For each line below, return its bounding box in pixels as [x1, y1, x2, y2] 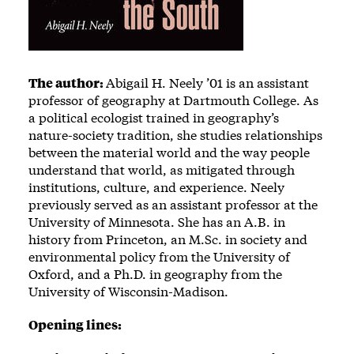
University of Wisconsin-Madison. [28, 282, 228, 299]
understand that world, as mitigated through [28, 160, 295, 178]
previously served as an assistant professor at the [28, 195, 318, 213]
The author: [28, 73, 106, 91]
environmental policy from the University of [28, 247, 290, 265]
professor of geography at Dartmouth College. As [28, 91, 318, 108]
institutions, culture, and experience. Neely [28, 178, 284, 195]
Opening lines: [28, 315, 122, 333]
